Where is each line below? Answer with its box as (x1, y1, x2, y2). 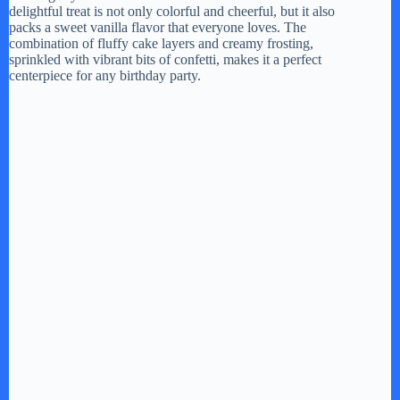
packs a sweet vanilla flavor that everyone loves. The (9, 19, 306, 35)
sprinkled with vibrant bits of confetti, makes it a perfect (9, 51, 321, 67)
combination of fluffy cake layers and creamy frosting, (9, 35, 313, 51)
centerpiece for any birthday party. (9, 67, 201, 83)
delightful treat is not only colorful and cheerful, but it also (9, 3, 335, 19)
